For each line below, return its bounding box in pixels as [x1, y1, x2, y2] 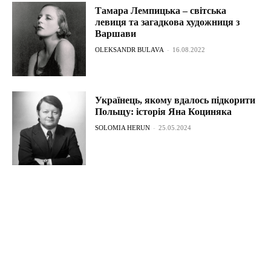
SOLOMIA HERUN [95, 123, 151, 131]
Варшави [95, 28, 137, 39]
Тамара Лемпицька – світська [95, 5, 227, 16]
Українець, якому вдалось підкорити [95, 94, 256, 105]
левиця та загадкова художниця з [95, 17, 240, 28]
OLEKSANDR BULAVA [95, 46, 165, 54]
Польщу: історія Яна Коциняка [95, 106, 232, 117]
